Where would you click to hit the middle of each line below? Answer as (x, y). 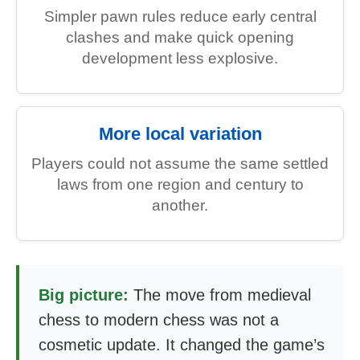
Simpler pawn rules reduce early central (180, 16)
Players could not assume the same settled (180, 164)
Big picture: (84, 295)
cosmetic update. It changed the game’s (182, 345)
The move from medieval (220, 295)
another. (180, 205)
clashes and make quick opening (180, 37)
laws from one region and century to (180, 184)
